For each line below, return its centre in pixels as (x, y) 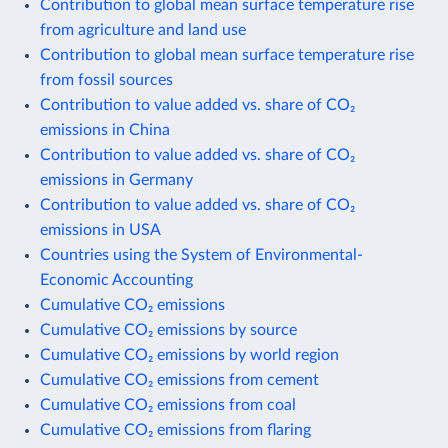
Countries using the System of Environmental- (201, 254)
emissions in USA (100, 229)
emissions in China (105, 129)
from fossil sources (106, 79)
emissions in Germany (116, 179)
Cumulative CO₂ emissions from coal (168, 404)
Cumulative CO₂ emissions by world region (189, 354)
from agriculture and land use (143, 29)
